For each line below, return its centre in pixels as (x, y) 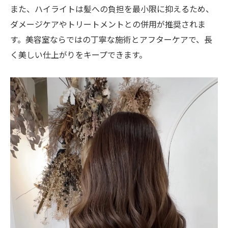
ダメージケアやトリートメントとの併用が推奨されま (108, 24)
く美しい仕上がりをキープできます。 (79, 54)
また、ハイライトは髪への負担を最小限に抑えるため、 (112, 8)
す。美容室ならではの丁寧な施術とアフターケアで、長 (111, 39)
